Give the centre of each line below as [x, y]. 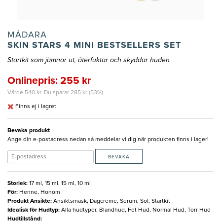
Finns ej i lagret [36, 106]
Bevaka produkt [29, 130]
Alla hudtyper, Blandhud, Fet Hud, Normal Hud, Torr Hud [136, 210]
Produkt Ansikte [29, 201]
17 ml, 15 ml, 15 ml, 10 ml [60, 183]
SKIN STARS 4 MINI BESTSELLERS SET [94, 45]
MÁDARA [27, 35]
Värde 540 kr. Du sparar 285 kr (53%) [55, 92]
